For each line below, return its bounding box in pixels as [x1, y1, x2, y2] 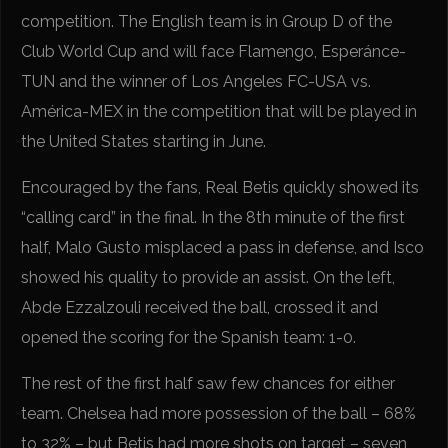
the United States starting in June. [21, 131, 267, 151]
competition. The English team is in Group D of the [21, 11, 393, 31]
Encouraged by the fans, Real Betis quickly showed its [21, 177, 420, 197]
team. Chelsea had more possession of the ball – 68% [21, 403, 417, 423]
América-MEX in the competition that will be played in [21, 101, 418, 121]
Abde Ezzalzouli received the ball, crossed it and [21, 297, 379, 317]
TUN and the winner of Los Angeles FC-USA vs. [21, 71, 372, 91]
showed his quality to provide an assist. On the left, [21, 267, 396, 287]
